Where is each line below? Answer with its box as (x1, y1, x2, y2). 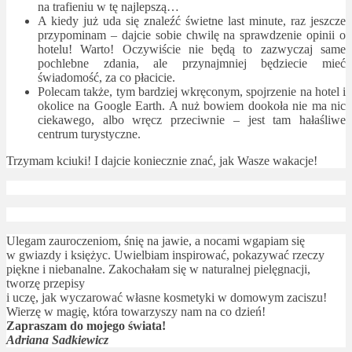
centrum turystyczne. (38, 126, 141, 141)
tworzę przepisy (6, 276, 85, 290)
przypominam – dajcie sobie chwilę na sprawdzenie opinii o (38, 27, 346, 42)
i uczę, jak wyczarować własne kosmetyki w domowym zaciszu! (6, 290, 327, 304)
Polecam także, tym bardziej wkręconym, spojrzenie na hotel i (38, 84, 346, 98)
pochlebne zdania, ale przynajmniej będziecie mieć (38, 56, 346, 70)
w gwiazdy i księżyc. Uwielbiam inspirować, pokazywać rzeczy (6, 247, 324, 262)
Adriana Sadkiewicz (6, 332, 108, 346)
